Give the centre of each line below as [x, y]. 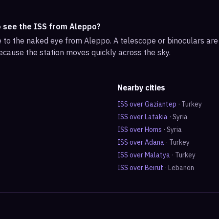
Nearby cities [141, 88]
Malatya [157, 155]
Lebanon [181, 168]
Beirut [154, 168]
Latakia [156, 117]
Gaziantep [161, 104]
